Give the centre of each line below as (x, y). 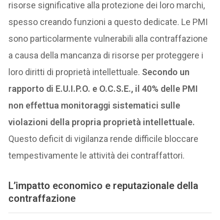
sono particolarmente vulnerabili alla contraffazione (108, 39)
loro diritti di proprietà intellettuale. (74, 72)
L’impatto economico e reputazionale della (104, 186)
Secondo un (165, 72)
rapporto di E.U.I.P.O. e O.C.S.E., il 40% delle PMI (103, 89)
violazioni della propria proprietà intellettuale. (102, 122)
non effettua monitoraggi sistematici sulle (95, 106)
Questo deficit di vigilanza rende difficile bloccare (104, 139)
